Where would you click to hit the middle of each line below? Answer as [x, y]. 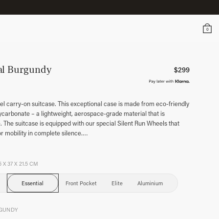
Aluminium [150, 183]
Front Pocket [81, 183]
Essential [33, 183]
